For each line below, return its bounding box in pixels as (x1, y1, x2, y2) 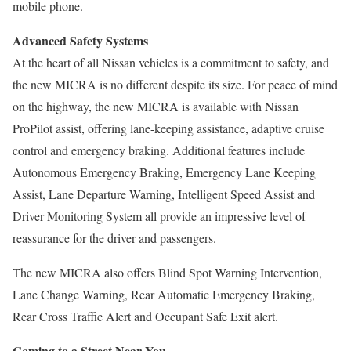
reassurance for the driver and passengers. (13, 230, 216, 246)
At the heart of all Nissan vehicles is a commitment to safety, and (13, 54, 329, 71)
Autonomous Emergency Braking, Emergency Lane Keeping (13, 164, 316, 180)
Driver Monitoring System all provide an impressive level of (13, 208, 306, 224)
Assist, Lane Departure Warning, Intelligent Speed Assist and (13, 186, 315, 202)
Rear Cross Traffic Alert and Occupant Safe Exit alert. (13, 308, 278, 324)
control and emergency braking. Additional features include (13, 142, 305, 158)
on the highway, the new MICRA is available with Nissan (13, 98, 299, 114)
